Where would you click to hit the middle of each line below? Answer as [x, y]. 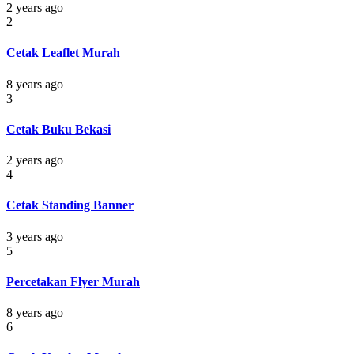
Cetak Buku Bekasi [58, 129]
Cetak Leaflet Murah [63, 53]
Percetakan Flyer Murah [73, 281]
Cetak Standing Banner [70, 205]
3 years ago [35, 236]
